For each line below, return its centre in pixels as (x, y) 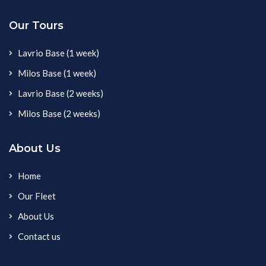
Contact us (39, 236)
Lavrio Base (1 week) (58, 53)
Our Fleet (37, 196)
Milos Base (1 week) (57, 73)
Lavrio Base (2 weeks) (61, 93)
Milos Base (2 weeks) (59, 113)
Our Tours (36, 25)
